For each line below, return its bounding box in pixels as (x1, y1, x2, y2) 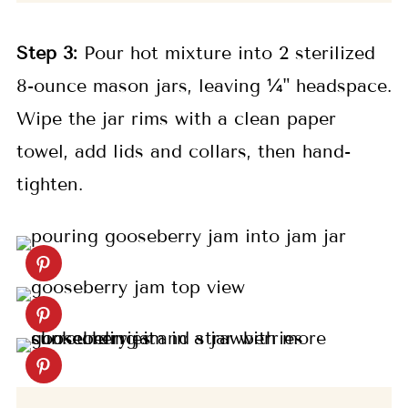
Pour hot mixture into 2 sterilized (76, 42, 375, 65)
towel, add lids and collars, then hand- (15, 140, 351, 163)
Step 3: (15, 42, 77, 65)
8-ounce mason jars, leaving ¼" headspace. (15, 75, 392, 97)
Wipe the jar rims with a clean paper (15, 107, 336, 130)
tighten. (15, 173, 83, 196)
